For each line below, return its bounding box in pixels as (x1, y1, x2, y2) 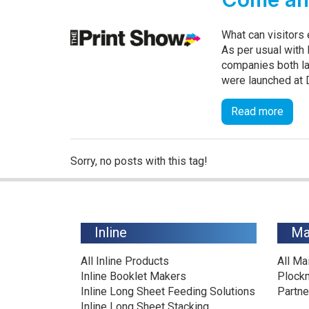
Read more (231, 104, 284, 118)
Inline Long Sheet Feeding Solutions (81, 285, 255, 298)
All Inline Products (81, 255, 169, 268)
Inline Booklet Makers (81, 270, 186, 283)
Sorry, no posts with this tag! (70, 154, 208, 168)
